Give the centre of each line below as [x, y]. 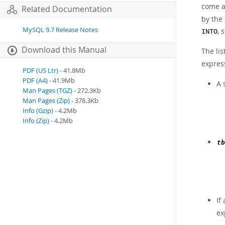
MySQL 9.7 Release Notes [60, 30]
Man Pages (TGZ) [47, 91]
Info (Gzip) [38, 111]
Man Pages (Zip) [46, 101]
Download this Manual [64, 50]
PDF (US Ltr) [40, 71]
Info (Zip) [36, 121]
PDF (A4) [35, 81]
